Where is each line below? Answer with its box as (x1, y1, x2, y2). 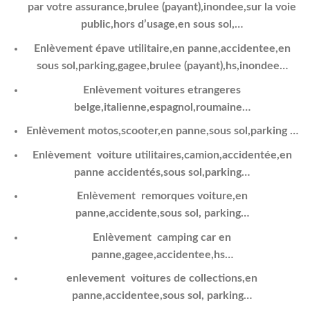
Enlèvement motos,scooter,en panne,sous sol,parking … (26, 125, 298, 137)
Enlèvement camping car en (93, 231, 232, 243)
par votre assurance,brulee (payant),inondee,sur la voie (28, 1, 297, 13)
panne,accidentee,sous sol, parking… (72, 290, 253, 302)
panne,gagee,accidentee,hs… (91, 248, 233, 260)
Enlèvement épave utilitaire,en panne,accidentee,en (33, 42, 291, 54)
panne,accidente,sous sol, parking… (75, 208, 249, 219)
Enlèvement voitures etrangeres (83, 84, 241, 95)
